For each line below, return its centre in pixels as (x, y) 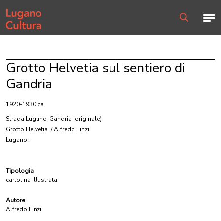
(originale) (87, 119)
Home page (22, 10)
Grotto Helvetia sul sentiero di (95, 68)
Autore (15, 200)
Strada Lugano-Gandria (39, 119)
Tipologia (20, 171)
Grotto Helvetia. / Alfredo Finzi (48, 129)
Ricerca (189, 26)
